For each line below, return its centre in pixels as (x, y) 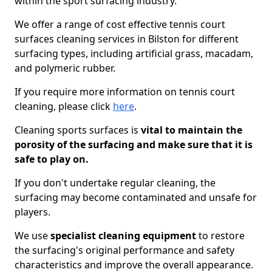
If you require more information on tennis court (125, 92)
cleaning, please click (64, 106)
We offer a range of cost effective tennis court (120, 24)
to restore (220, 236)
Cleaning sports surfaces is (76, 130)
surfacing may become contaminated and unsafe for (136, 197)
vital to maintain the (190, 130)
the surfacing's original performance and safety (124, 250)
